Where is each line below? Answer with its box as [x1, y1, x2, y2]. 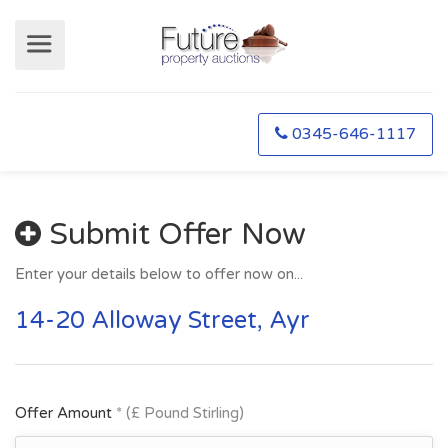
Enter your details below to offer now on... [15, 265, 303, 283]
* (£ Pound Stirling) [116, 404, 244, 422]
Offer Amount [15, 404, 116, 422]
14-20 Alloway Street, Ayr [15, 306, 310, 335]
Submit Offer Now [41, 216, 306, 253]
